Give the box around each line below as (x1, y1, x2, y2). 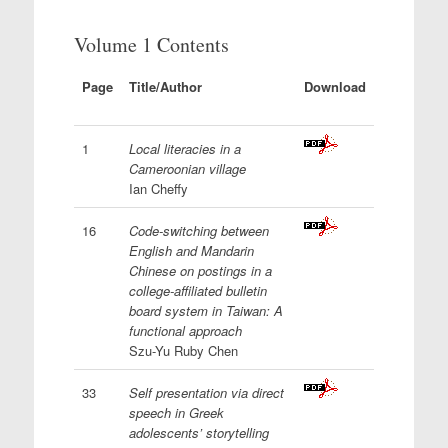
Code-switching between (128, 221, 269, 240)
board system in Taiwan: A (128, 301, 283, 320)
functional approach (128, 321, 242, 340)
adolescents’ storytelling (128, 423, 269, 442)
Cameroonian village (128, 159, 246, 178)
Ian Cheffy (128, 179, 188, 198)
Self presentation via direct (128, 383, 284, 402)
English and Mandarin (128, 241, 254, 260)
